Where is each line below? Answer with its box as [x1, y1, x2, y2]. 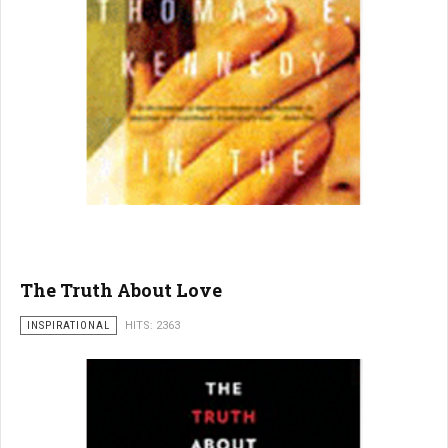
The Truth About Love [20, 278, 222, 302]
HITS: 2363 [125, 319, 180, 332]
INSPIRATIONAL [27, 319, 110, 332]
